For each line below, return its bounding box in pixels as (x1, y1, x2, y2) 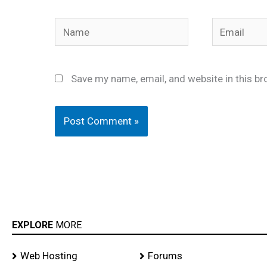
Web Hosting (20, 249, 77, 262)
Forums (147, 249, 182, 262)
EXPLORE (12, 219, 55, 231)
